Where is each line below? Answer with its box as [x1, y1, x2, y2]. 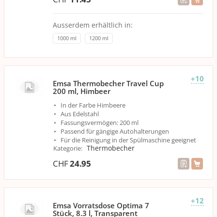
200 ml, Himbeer [53, 86, 110, 96]
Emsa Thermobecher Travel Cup [53, 78, 164, 88]
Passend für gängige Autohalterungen [61, 126, 169, 136]
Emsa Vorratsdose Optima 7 [53, 200, 149, 210]
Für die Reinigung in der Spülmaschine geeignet [61, 135, 196, 144]
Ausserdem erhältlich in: [53, 20, 133, 30]
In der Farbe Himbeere [61, 100, 125, 109]
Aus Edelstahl [61, 109, 99, 118]
